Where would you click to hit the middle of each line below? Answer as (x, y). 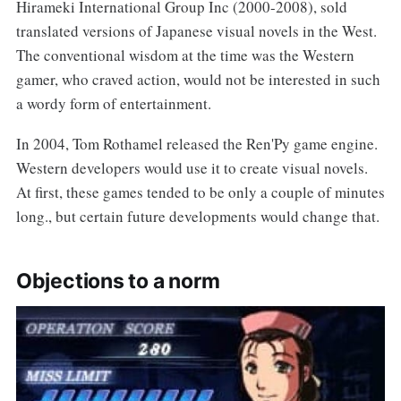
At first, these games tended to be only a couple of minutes (200, 192)
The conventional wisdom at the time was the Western (185, 55)
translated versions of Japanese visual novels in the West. (196, 30)
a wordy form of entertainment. (113, 103)
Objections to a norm (118, 281)
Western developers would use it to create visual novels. (192, 167)
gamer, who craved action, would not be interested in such (198, 79)
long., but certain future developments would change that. (197, 216)
